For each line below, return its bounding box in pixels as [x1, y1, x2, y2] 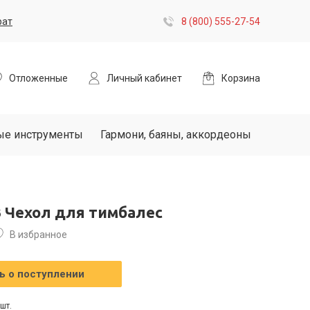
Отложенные [9, 73, 68, 84]
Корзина [221, 73, 260, 84]
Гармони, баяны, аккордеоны [100, 128, 251, 141]
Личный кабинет [107, 73, 182, 84]
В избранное [10, 229, 67, 240]
